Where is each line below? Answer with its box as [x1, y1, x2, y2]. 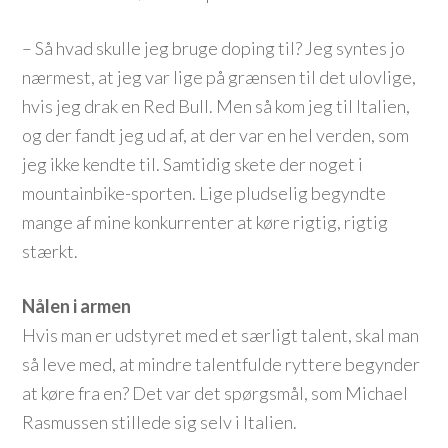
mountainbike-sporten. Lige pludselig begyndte [22, 182, 387, 204]
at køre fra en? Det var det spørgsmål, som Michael [22, 382, 409, 404]
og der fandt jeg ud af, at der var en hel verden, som [22, 124, 410, 146]
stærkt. [22, 240, 79, 262]
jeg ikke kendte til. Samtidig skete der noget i [22, 153, 364, 175]
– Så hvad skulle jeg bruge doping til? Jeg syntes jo [22, 37, 406, 59]
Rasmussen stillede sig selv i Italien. [22, 411, 298, 433]
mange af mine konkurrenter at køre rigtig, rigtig [22, 211, 389, 233]
